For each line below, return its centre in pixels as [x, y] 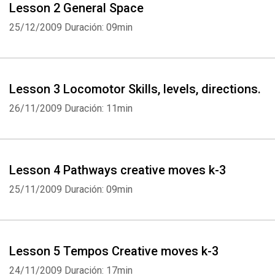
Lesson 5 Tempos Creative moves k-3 [114, 251]
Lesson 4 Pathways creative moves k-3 [118, 170]
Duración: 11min [99, 108]
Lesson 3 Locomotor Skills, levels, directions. [135, 89]
